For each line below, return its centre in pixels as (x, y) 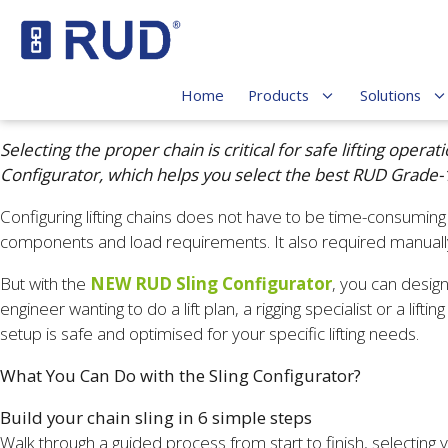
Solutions (391, 95)
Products (279, 95)
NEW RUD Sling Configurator (211, 284)
